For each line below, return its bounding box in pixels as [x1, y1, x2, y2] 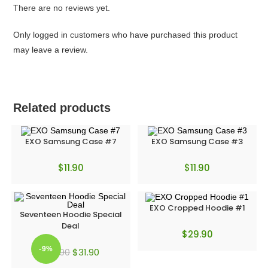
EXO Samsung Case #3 [151, 135, 243, 147]
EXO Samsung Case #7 [25, 135, 117, 147]
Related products [13, 101, 111, 115]
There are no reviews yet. [13, 3, 111, 13]
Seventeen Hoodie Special [19, 209, 122, 221]
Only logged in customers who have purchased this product [13, 30, 238, 40]
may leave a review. [13, 45, 89, 55]
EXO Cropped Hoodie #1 [149, 202, 245, 214]
